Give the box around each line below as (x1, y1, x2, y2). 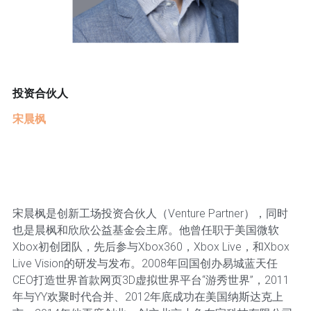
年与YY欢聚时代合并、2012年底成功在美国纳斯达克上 (12, 290, 283, 303)
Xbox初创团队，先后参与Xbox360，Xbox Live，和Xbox (12, 240, 289, 253)
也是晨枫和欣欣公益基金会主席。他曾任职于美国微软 (12, 224, 279, 237)
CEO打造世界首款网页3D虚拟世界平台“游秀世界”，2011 (12, 274, 289, 287)
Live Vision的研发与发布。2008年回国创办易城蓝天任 (12, 257, 278, 270)
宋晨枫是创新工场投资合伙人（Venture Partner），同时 (12, 207, 288, 220)
